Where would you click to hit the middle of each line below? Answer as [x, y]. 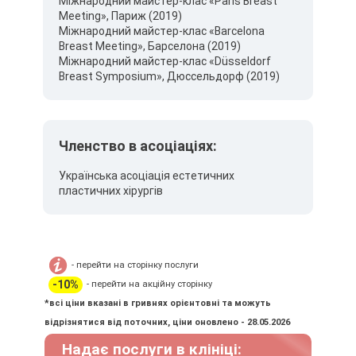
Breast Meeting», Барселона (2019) [150, 46]
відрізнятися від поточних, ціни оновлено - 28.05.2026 [167, 322]
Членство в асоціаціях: [138, 146]
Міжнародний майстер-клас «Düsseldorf [165, 61]
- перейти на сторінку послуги [135, 265]
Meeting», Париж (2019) [120, 16]
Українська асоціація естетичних [147, 176]
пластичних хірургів [111, 191]
